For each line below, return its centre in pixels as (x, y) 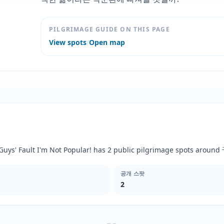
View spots (67, 42)
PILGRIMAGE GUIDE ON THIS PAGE (109, 29)
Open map (107, 42)
